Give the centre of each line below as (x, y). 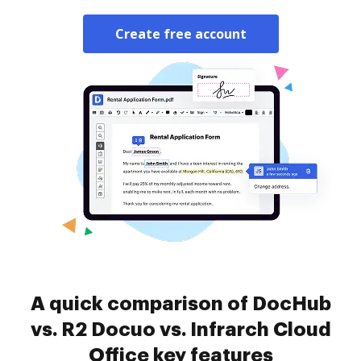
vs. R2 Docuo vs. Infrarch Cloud (180, 330)
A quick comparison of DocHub (180, 304)
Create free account (180, 34)
